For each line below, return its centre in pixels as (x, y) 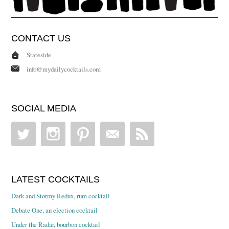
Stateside (39, 54)
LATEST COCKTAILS (56, 179)
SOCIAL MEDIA (44, 108)
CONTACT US (41, 38)
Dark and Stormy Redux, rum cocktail (61, 196)
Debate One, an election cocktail (55, 210)
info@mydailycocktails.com (64, 69)
